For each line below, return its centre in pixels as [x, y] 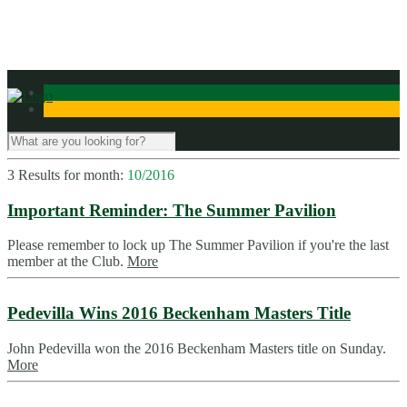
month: [105, 175]
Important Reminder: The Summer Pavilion [172, 210]
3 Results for [45, 175]
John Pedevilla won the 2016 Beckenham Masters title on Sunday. [197, 348]
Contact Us [112, 29]
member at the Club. [67, 262]
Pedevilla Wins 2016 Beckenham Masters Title [179, 313]
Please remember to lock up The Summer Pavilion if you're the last [198, 245]
